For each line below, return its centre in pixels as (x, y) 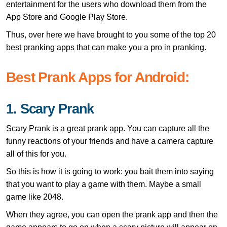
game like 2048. (35, 197)
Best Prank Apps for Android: (98, 77)
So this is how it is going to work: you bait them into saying (110, 171)
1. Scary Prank (50, 109)
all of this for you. (36, 154)
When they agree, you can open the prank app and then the (112, 214)
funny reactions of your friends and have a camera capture (110, 141)
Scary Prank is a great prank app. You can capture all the (108, 128)
